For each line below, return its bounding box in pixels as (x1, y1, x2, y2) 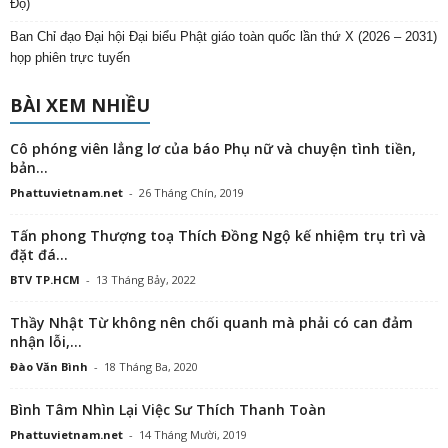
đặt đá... (10, 245, 68, 265)
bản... (10, 158, 48, 178)
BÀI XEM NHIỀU (10, 93, 150, 118)
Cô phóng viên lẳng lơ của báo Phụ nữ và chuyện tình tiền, (10, 139, 416, 159)
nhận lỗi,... (10, 332, 82, 352)
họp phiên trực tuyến (10, 50, 130, 66)
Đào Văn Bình (10, 359, 88, 375)
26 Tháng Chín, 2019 (139, 185, 244, 201)
